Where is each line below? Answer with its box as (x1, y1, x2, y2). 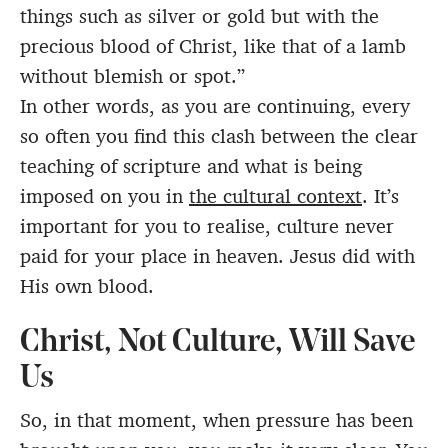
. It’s (362, 182, 399, 209)
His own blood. (20, 272, 154, 299)
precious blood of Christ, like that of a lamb (20, 32, 406, 59)
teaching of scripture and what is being (20, 152, 362, 179)
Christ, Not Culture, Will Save (20, 326, 416, 359)
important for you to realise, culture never (20, 212, 394, 239)
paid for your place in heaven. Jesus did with (20, 242, 415, 269)
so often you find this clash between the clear (20, 122, 418, 149)
